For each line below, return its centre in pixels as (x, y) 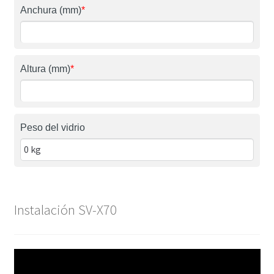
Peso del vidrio (52, 127)
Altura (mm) (45, 68)
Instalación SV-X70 (65, 209)
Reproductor (40, 255)
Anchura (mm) (50, 10)
